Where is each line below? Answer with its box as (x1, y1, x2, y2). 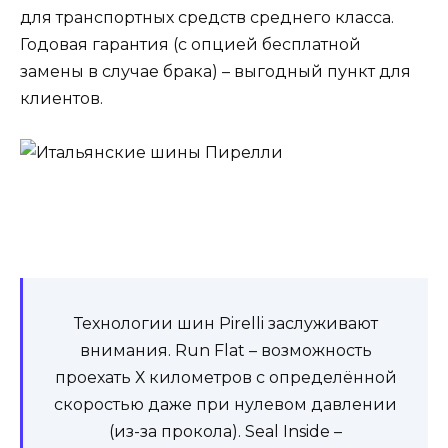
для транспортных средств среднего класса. (20, 7, 394, 27)
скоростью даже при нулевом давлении (54, 395, 397, 415)
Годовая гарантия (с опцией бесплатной (20, 34, 361, 54)
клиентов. (20, 88, 103, 108)
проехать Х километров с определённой (54, 368, 397, 388)
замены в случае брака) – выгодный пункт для (20, 61, 411, 81)
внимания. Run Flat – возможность (79, 341, 372, 361)
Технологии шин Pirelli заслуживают (73, 314, 378, 334)
